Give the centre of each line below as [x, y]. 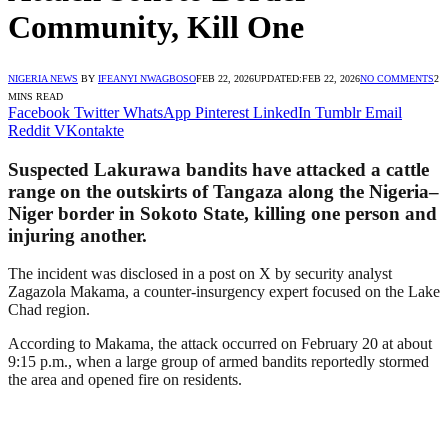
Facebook [39, 112]
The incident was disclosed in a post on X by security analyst [200, 274]
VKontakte [89, 130]
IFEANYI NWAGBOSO [147, 78]
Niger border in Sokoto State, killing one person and [222, 213]
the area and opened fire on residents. [125, 380]
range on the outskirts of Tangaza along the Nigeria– [223, 191]
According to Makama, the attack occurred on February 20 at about [220, 344]
